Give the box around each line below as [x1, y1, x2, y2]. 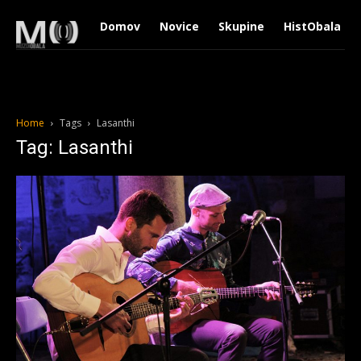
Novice [159, 19, 199, 34]
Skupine [218, 19, 264, 34]
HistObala [283, 19, 341, 34]
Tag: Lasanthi [16, 136, 133, 159]
